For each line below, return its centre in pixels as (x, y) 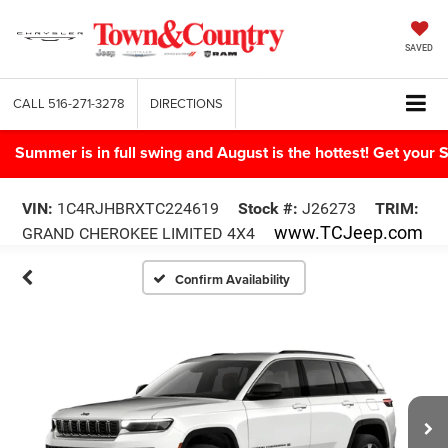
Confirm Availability (233, 279)
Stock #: (268, 208)
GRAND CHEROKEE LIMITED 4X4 (140, 233)
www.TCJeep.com (348, 232)
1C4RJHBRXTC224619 (136, 208)
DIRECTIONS (186, 103)
